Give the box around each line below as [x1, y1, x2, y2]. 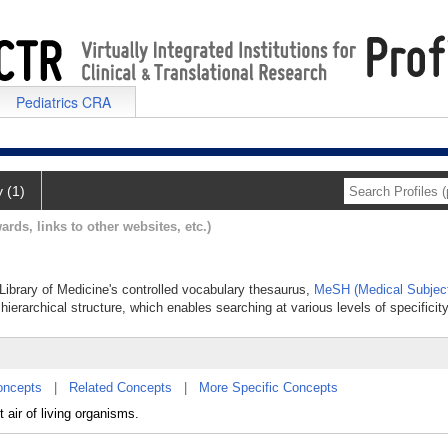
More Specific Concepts [199, 380, 338, 395]
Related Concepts [69, 380, 172, 395]
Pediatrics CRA [16, 92, 111, 112]
